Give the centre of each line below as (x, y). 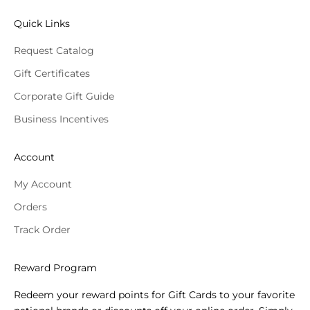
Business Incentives (61, 119)
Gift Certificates (52, 74)
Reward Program (55, 268)
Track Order (42, 230)
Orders (30, 207)
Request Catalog (54, 51)
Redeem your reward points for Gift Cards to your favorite (154, 295)
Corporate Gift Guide (64, 97)
